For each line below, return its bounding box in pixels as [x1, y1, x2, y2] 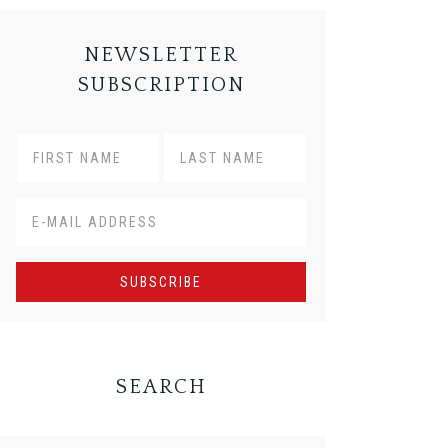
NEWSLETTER [84, 44, 238, 67]
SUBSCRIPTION [77, 74, 245, 97]
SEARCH [115, 376, 207, 399]
